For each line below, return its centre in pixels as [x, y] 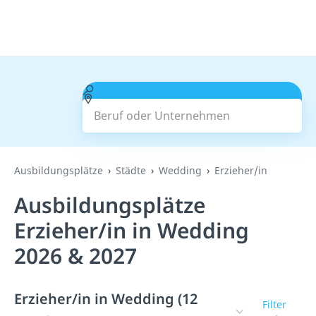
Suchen [192, 107]
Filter [274, 304]
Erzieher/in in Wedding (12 [106, 299]
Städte [131, 170]
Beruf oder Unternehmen [161, 90]
